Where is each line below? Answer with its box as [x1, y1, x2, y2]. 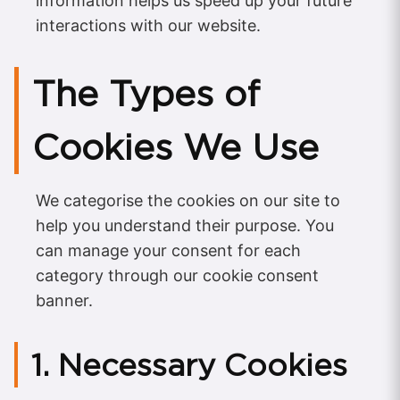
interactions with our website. [36, 16, 261, 36]
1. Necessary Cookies [31, 346, 347, 384]
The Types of [32, 72, 260, 116]
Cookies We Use [32, 126, 319, 170]
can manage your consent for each [36, 241, 301, 261]
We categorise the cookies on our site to [36, 191, 340, 211]
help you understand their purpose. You [36, 216, 334, 236]
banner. [36, 291, 93, 311]
